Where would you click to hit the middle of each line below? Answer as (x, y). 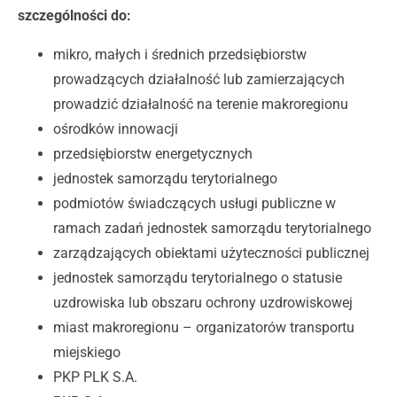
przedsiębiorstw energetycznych (155, 154)
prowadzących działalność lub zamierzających (199, 80)
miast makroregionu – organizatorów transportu (204, 328)
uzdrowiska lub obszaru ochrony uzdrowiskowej (205, 303)
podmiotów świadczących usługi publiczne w (195, 204)
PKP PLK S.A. (97, 378)
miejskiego (89, 353)
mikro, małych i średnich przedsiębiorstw (180, 55)
